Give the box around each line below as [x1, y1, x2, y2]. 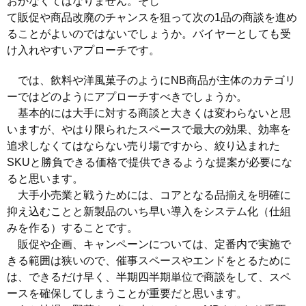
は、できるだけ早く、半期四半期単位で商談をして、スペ [7, 271, 291, 283]
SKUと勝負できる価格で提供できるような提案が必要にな [7, 156, 292, 168]
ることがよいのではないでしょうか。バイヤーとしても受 [7, 28, 291, 40]
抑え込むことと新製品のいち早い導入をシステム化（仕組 [7, 206, 291, 217]
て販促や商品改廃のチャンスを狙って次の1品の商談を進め [7, 12, 297, 23]
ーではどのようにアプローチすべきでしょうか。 [7, 91, 247, 102]
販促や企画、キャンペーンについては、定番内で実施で [7, 238, 291, 250]
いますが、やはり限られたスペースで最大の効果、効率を [7, 124, 291, 135]
